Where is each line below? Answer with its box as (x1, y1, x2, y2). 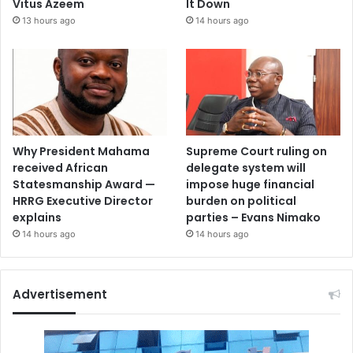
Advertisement (13, 285, 107, 303)
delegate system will (186, 159, 307, 176)
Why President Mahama (13, 143, 150, 159)
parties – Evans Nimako (186, 209, 321, 225)
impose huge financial (186, 176, 315, 192)
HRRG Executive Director (13, 192, 153, 209)
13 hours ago (22, 14, 76, 26)
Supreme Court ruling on (186, 143, 328, 159)
